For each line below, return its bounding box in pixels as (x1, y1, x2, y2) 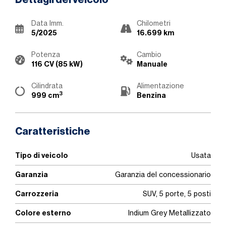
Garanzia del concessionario (115, 171, 211, 179)
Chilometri (137, 19, 171, 27)
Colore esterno (15, 208, 71, 217)
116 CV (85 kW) (31, 60, 83, 69)
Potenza (31, 50, 60, 59)
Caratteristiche (15, 127, 90, 137)
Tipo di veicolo (15, 151, 68, 160)
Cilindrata (31, 82, 63, 90)
